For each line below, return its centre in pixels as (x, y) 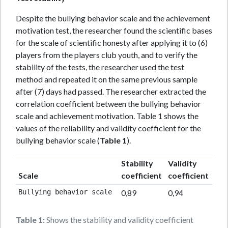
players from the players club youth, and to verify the (107, 55)
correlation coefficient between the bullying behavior (108, 104)
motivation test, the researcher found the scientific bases (114, 30)
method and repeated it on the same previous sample (107, 79)
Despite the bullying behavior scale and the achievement (113, 18)
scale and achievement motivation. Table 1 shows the (107, 116)
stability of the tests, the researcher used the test (100, 67)
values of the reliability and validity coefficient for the (108, 128)
